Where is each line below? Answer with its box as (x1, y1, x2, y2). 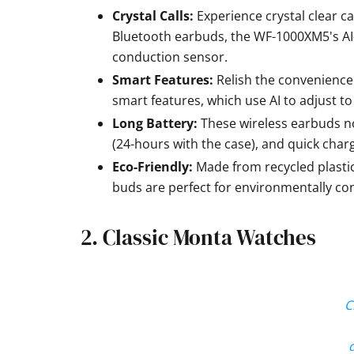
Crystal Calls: (112, 7, 197, 24)
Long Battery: (112, 115, 198, 132)
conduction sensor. (112, 48, 228, 66)
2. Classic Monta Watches (81, 223, 316, 252)
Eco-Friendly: (112, 158, 193, 175)
